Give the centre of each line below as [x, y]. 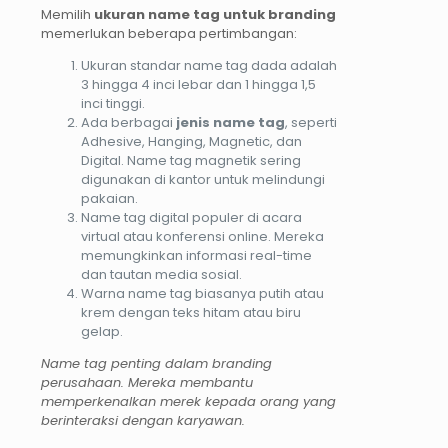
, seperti [311, 122]
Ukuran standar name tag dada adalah [209, 65]
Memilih [67, 14]
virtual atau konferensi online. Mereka [202, 236]
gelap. [102, 331]
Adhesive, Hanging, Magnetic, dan [191, 141]
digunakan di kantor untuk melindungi [203, 179]
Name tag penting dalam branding [156, 363]
